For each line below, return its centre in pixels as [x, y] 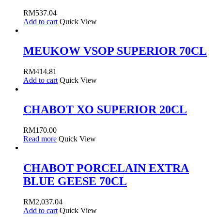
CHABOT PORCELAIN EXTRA [106, 168]
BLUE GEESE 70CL [75, 181]
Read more [40, 139]
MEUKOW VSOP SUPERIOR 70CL [115, 51]
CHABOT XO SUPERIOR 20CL [105, 109]
